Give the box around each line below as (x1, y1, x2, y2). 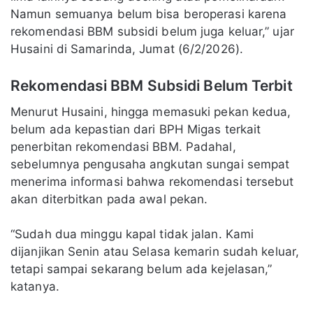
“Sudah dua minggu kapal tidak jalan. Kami (10, 226, 254, 241)
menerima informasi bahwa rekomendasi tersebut (10, 174, 294, 189)
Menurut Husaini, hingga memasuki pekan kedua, (10, 104, 291, 119)
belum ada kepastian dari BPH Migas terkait (10, 122, 261, 136)
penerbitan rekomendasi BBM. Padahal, (10, 139, 236, 154)
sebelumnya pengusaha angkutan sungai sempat (10, 156, 290, 171)
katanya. (10, 279, 59, 293)
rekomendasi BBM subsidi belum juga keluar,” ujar (10, 24, 294, 38)
